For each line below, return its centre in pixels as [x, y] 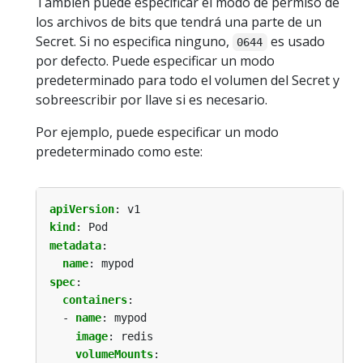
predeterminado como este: [119, 151]
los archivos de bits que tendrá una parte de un [179, 21]
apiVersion [82, 209]
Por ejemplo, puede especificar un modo [157, 132]
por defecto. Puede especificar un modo [155, 60]
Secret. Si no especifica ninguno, [134, 41]
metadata [75, 245]
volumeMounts [114, 354]
